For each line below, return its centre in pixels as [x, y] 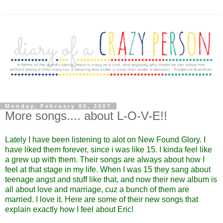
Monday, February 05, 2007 [58, 106]
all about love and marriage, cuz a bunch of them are [97, 189]
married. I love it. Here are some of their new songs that [102, 199]
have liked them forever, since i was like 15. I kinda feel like [109, 149]
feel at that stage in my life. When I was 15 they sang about [108, 169]
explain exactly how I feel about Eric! [69, 209]
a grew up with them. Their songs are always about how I [105, 159]
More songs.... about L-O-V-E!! [86, 115]
